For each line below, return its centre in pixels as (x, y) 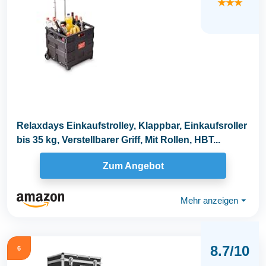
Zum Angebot (133, 166)
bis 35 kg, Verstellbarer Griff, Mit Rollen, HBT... (118, 140)
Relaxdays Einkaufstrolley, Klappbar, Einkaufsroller (132, 126)
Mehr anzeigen (209, 200)
